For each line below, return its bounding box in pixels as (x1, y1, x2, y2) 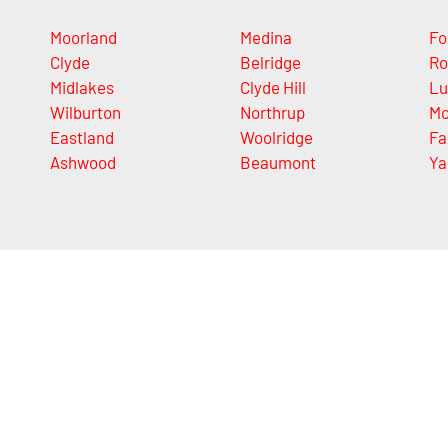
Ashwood (50, 151, 116, 172)
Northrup (239, 101, 305, 122)
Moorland (50, 26, 117, 47)
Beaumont (239, 151, 316, 172)
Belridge (239, 51, 301, 72)
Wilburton (50, 101, 121, 122)
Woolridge (239, 126, 313, 147)
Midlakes (50, 76, 114, 97)
